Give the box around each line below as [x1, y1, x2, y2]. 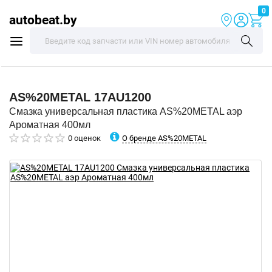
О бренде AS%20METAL [122, 133, 206, 143]
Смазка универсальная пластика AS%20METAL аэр [9, 106, 242, 117]
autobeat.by [9, 12, 77, 27]
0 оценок [68, 134, 101, 143]
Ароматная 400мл [9, 120, 90, 130]
